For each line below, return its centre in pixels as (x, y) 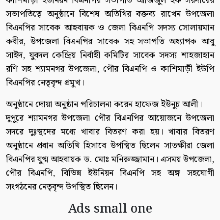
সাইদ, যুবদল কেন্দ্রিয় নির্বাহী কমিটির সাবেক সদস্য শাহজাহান (110, 55)
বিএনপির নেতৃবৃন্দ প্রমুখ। (45, 83)
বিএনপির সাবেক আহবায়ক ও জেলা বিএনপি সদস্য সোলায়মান (110, 28)
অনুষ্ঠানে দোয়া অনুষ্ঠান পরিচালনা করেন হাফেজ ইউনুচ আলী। (104, 105)
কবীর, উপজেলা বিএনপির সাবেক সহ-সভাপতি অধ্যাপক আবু (110, 42)
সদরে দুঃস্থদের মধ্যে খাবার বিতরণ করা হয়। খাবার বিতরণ (110, 132)
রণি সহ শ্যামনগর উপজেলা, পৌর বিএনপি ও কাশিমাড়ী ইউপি (110, 69)
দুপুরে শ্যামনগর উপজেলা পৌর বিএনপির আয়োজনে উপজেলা (110, 118)
